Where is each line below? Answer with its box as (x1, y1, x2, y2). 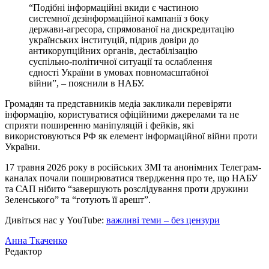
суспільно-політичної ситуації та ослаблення (29, 56, 212, 67)
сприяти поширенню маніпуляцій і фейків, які (5, 119, 194, 130)
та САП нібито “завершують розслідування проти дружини (5, 183, 249, 194)
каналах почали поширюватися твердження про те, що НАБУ (5, 172, 258, 183)
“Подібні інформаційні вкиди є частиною (29, 2, 199, 13)
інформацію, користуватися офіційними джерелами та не (5, 109, 239, 119)
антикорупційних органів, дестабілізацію (29, 45, 198, 56)
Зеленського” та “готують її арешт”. (5, 194, 151, 205)
